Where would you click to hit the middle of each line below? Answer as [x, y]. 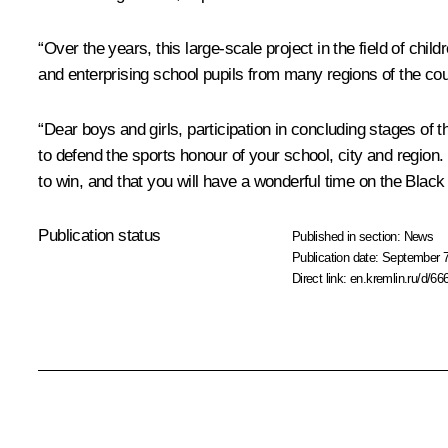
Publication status [99, 235]
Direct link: [321, 278]
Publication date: [337, 257]
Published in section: [347, 236]
